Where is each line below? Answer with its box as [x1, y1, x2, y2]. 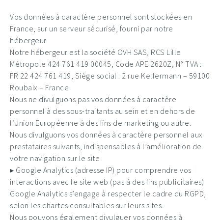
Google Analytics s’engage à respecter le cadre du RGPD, [10, 189, 206, 198]
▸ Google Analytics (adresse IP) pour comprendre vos [10, 165, 192, 175]
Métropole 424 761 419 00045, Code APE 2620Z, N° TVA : [10, 59, 202, 69]
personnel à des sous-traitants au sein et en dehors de [10, 106, 195, 116]
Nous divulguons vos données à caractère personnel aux [10, 130, 203, 139]
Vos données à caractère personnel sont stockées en [10, 12, 192, 22]
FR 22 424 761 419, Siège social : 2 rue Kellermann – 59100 [10, 71, 210, 81]
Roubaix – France [10, 82, 69, 92]
